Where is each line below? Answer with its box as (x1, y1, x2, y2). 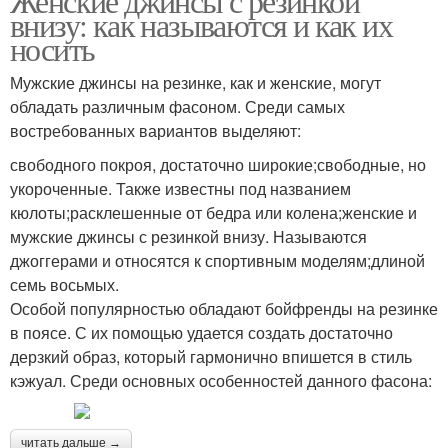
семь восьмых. (10, 273, 119, 297)
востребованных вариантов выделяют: (10, 119, 301, 143)
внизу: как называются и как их (10, 3, 392, 47)
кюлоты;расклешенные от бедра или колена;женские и (10, 201, 417, 225)
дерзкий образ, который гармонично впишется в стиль (10, 345, 412, 369)
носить (10, 27, 95, 71)
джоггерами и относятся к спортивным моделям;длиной (10, 249, 425, 273)
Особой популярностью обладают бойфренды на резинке (10, 297, 438, 321)
